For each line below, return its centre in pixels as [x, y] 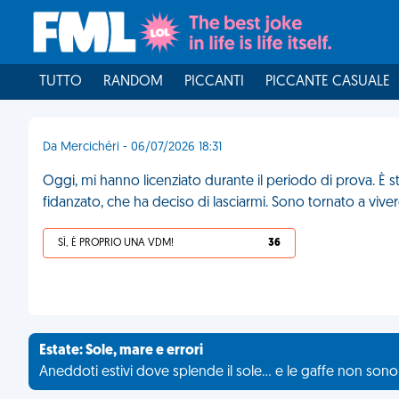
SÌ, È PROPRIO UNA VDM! [116, 243]
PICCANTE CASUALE [328, 82]
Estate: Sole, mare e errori [121, 351]
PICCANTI [214, 82]
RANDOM [133, 82]
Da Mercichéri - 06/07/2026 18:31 [132, 147]
